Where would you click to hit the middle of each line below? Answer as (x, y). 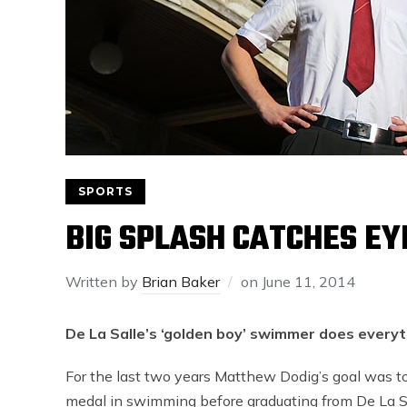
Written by (104, 282)
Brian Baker (181, 282)
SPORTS (105, 191)
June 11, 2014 (308, 282)
